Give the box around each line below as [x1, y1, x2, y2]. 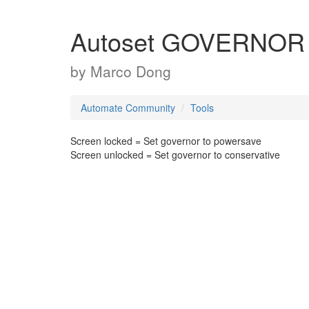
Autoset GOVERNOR [70, 23, 305, 59]
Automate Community [81, 101, 175, 114]
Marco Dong [90, 61, 171, 81]
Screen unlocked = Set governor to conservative [70, 148, 280, 161]
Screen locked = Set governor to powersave [70, 134, 261, 148]
